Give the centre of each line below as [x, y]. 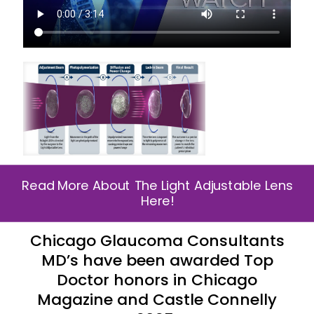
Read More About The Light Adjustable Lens [157, 185]
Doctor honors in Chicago [157, 280]
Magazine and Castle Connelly [157, 299]
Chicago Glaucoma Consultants [157, 240]
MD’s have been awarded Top [157, 260]
